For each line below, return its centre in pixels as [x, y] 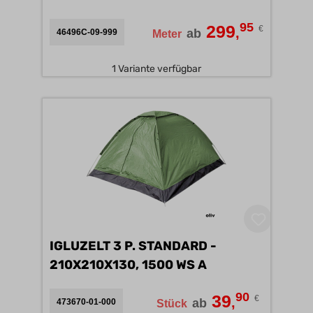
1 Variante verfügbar [156, 69]
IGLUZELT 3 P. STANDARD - [133, 246]
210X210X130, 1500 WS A [202, 265]
